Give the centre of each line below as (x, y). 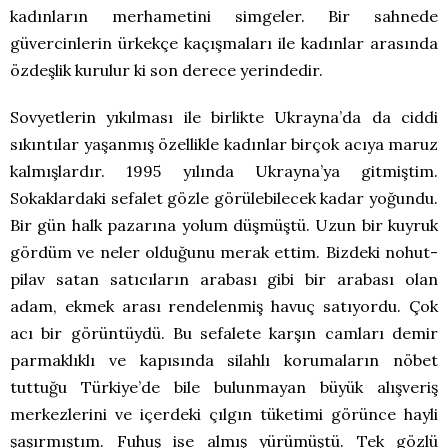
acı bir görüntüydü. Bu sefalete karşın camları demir (224, 333)
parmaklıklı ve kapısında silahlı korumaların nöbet (224, 360)
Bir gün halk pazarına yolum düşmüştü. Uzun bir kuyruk (224, 225)
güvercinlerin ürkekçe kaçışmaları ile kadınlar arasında (224, 43)
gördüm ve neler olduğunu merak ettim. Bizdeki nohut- (224, 252)
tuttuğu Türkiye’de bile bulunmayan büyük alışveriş (224, 387)
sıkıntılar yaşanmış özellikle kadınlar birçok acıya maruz (224, 144)
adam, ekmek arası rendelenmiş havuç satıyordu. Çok (224, 306)
